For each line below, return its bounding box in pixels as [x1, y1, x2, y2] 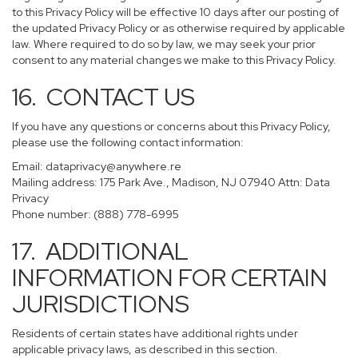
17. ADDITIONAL [12, 235, 189, 267]
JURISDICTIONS [12, 288, 189, 320]
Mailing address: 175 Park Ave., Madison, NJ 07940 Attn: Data [12, 175, 330, 189]
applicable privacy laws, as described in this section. [12, 342, 278, 356]
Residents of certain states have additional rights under [12, 326, 298, 340]
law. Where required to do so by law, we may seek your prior [12, 37, 316, 51]
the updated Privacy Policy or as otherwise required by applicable [12, 21, 345, 35]
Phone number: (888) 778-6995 [12, 207, 179, 221]
